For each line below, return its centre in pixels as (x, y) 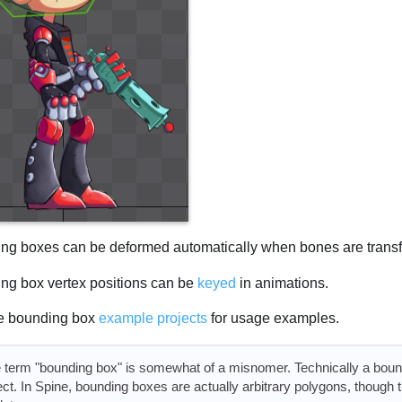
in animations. (283, 283)
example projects (153, 319)
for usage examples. (274, 319)
